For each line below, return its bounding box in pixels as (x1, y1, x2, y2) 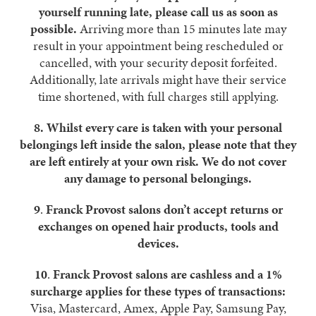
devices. (137, 234, 179, 252)
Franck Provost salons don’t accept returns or (45, 200, 283, 218)
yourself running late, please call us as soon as (38, 3, 278, 20)
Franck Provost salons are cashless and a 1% (52, 265, 282, 283)
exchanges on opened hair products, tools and (37, 217, 279, 235)
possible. (30, 20, 77, 37)
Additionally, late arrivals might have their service (30, 71, 286, 88)
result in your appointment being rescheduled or (32, 37, 284, 54)
